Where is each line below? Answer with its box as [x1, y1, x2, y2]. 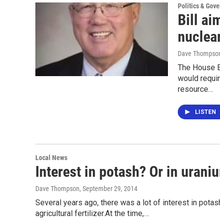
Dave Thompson [35, 185, 80, 192]
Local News [35, 154, 67, 162]
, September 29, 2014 [80, 185, 137, 192]
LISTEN [195, 109, 218, 115]
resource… [178, 84, 213, 94]
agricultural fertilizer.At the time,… [35, 209, 149, 218]
